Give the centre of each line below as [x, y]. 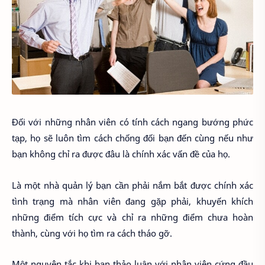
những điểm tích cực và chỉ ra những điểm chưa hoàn [132, 217]
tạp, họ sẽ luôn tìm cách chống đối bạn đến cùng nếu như [132, 138]
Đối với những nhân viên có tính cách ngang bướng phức [132, 122]
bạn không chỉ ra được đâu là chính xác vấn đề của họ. [121, 154]
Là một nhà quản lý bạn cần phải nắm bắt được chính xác [132, 185]
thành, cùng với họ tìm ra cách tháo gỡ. [92, 233]
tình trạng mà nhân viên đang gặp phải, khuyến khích [132, 201]
